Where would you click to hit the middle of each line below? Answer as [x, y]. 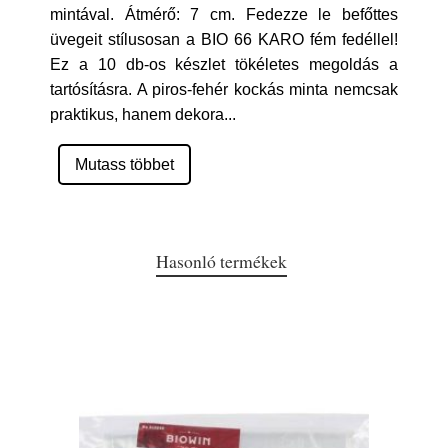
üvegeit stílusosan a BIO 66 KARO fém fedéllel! [224, 39]
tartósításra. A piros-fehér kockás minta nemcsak [224, 89]
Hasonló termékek [221, 261]
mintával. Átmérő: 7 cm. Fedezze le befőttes [224, 14]
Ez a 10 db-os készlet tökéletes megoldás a [224, 64]
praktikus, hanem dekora [137, 114]
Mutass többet [124, 164]
